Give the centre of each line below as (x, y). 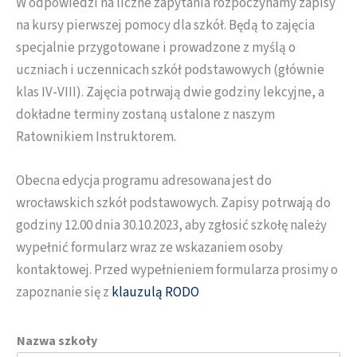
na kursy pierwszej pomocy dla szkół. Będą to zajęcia (165, 25)
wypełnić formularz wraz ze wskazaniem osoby (149, 248)
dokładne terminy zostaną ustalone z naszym (145, 115)
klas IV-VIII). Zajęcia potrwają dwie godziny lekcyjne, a (170, 92)
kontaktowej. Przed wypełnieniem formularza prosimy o (177, 271)
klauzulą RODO (154, 293)
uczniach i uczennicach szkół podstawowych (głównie (170, 70)
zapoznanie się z (63, 293)
